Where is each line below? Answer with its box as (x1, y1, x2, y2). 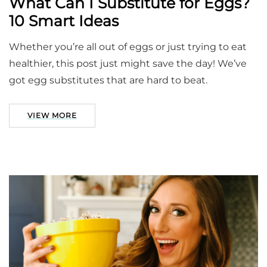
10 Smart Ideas (9, 12, 119, 30)
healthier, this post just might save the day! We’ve (9, 58, 247, 70)
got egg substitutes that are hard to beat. (9, 74, 207, 86)
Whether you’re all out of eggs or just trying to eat (9, 41, 247, 53)
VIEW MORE (27, 111, 77, 120)
